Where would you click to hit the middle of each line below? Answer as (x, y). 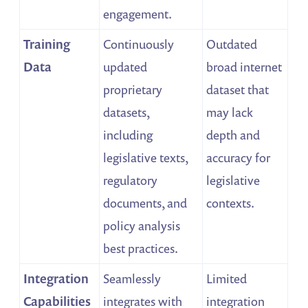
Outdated (232, 44)
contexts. (231, 202)
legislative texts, (146, 157)
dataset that (238, 89)
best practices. (141, 248)
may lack (230, 112)
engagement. (138, 13)
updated (125, 66)
